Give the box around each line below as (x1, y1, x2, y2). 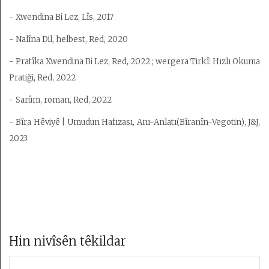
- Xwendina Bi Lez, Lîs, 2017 (9, 12, 113, 22)
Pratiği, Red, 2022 (9, 73, 76, 83)
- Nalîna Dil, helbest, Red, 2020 (9, 34, 128, 44)
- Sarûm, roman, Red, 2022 (9, 95, 112, 105)
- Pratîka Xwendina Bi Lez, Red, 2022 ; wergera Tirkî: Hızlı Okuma (9, 56, 260, 67)
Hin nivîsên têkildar (9, 234, 126, 249)
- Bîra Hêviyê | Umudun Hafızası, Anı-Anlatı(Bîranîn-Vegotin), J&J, (9, 117, 260, 127)
